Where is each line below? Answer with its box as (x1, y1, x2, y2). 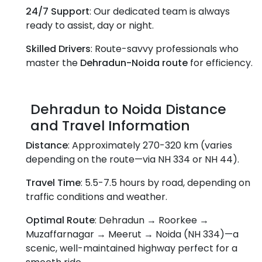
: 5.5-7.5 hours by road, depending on (81, 175, 250, 189)
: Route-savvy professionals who (91, 42, 239, 56)
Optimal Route (26, 213, 95, 227)
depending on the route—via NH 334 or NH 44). (26, 152, 239, 166)
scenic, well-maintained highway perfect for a (26, 241, 237, 255)
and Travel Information (30, 115, 190, 135)
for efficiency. (188, 56, 253, 70)
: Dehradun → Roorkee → (95, 213, 209, 227)
